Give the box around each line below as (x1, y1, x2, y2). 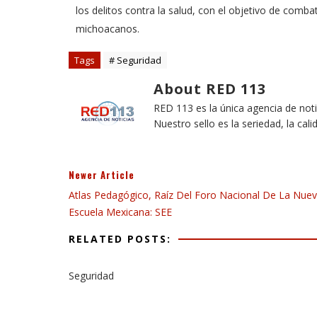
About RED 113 (154, 79, 266, 98)
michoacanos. (76, 22, 139, 35)
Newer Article (69, 168, 134, 182)
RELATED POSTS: (69, 232, 171, 246)
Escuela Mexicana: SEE (69, 205, 172, 219)
